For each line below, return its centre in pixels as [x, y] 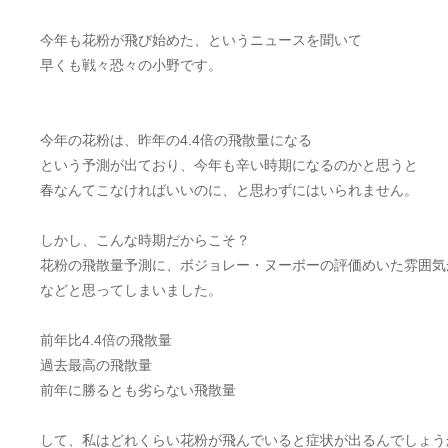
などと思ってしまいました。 [131, 290]
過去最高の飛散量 [96, 365]
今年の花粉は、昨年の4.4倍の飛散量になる [176, 140]
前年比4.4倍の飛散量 [106, 340]
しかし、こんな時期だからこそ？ [145, 240]
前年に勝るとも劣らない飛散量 [138, 390]
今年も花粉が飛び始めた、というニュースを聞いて [201, 40]
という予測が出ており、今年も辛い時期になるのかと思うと [229, 165]
